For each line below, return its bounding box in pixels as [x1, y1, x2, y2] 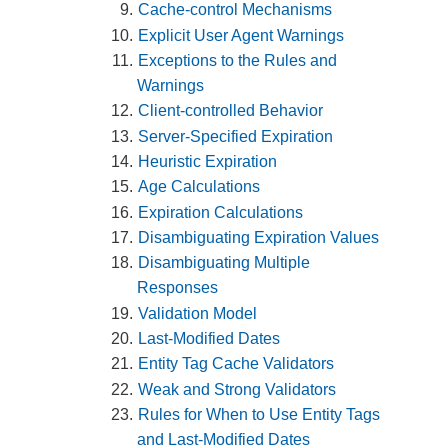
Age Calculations [138, 178, 261, 196]
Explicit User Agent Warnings [138, 26, 345, 44]
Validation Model [138, 304, 258, 322]
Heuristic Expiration [138, 153, 278, 171]
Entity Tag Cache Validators [138, 355, 335, 373]
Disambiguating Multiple [138, 254, 311, 272]
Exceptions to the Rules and [138, 52, 338, 70]
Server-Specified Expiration [138, 127, 334, 145]
